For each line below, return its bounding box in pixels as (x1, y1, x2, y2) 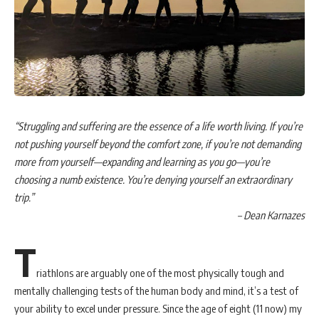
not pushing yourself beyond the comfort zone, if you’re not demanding (14, 137, 301, 150)
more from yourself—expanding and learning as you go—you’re (14, 155, 270, 168)
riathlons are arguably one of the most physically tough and (36, 266, 284, 279)
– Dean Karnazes (237, 209, 305, 221)
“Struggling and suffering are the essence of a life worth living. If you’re (14, 120, 303, 132)
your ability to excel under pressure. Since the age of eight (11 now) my (14, 302, 302, 315)
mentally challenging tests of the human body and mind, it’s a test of (14, 284, 298, 297)
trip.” (14, 191, 33, 204)
